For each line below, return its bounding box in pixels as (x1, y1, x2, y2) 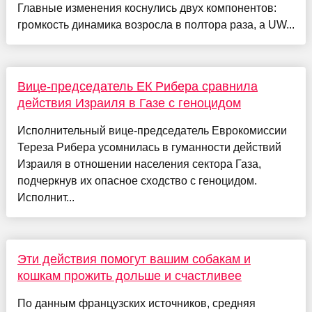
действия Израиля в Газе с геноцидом (17, 95, 241, 110)
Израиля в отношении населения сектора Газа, (17, 157, 261, 170)
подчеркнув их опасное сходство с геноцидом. (17, 174, 257, 187)
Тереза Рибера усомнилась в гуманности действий (17, 141, 281, 153)
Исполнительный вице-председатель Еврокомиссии (17, 124, 287, 136)
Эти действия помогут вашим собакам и (17, 251, 251, 266)
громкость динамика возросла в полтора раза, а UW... (17, 18, 295, 31)
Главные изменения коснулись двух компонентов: (17, 1, 276, 14)
